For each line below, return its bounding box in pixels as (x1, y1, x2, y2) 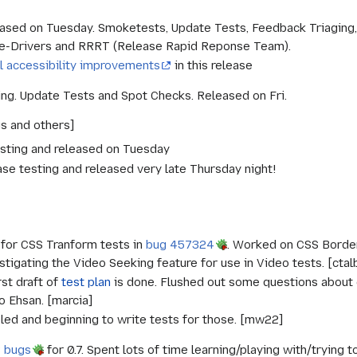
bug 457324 (146, 237, 215, 252)
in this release (171, 58, 253, 73)
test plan (61, 274, 112, 289)
